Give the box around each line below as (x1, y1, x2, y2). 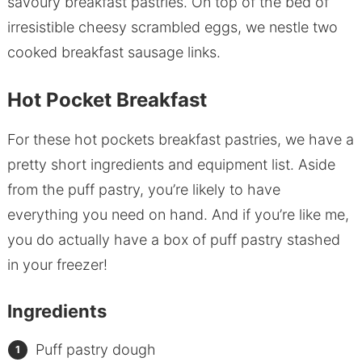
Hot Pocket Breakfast (6, 88, 207, 112)
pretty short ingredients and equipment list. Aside (6, 156, 335, 174)
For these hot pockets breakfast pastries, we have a (6, 131, 354, 149)
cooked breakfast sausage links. (6, 44, 221, 61)
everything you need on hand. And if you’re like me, (6, 206, 349, 224)
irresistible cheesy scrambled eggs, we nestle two (6, 19, 338, 36)
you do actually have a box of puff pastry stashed (6, 231, 340, 249)
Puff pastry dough (35, 341, 156, 359)
